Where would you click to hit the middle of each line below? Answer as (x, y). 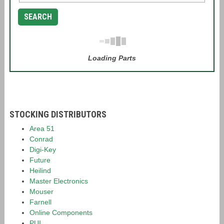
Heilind (40, 170)
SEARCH (38, 17)
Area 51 (42, 128)
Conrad (41, 139)
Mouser (41, 191)
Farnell (40, 202)
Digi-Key (42, 149)
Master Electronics (58, 181)
